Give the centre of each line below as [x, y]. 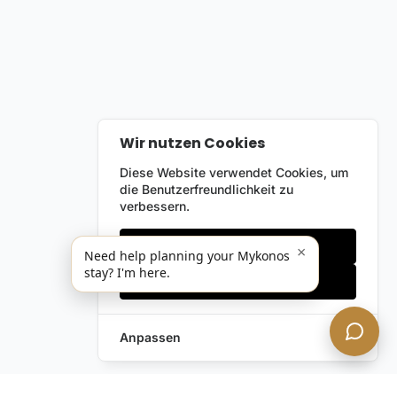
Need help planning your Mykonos [187, 256]
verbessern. [155, 206]
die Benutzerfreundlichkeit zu [207, 190]
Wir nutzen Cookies [193, 143]
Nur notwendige [238, 246]
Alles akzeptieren [237, 282]
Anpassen [151, 338]
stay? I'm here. [127, 272]
